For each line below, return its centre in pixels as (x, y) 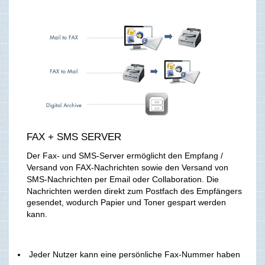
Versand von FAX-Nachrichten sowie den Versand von (127, 167)
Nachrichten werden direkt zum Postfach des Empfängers (134, 191)
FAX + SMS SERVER (74, 137)
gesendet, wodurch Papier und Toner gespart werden (126, 203)
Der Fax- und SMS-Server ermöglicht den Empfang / (125, 156)
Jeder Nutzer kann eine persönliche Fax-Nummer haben (135, 255)
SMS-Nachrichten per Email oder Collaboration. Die (123, 179)
